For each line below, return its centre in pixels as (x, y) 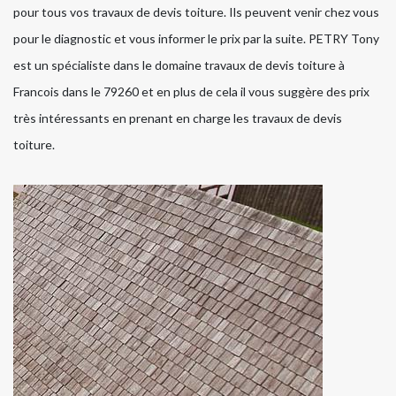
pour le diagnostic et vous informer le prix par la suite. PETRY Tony (196, 39)
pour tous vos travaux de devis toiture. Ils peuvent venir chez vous (196, 12)
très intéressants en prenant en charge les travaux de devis (178, 118)
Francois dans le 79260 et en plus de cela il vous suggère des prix (191, 92)
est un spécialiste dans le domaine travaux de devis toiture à (179, 65)
